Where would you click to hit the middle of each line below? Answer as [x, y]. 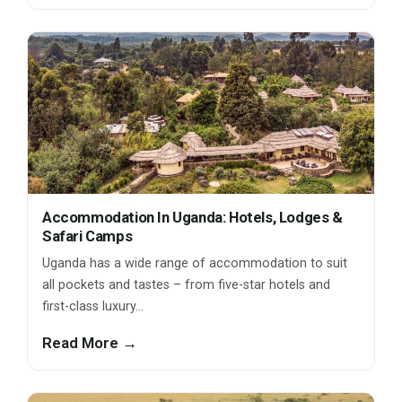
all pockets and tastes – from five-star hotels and [186, 285]
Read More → [90, 343]
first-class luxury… [93, 307]
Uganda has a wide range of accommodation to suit [195, 264]
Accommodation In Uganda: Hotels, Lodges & [192, 218]
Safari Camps [87, 236]
